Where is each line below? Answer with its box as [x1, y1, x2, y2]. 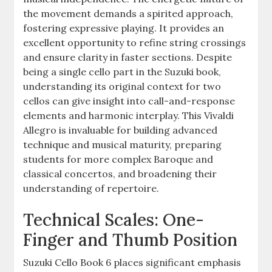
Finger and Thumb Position [23, 228, 238, 251]
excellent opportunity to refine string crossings [23, 36, 246, 49]
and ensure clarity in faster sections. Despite [23, 50, 233, 63]
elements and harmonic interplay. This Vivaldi [23, 109, 234, 121]
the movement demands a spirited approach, [23, 7, 234, 19]
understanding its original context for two [23, 80, 222, 92]
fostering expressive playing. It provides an [23, 21, 225, 34]
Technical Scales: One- [23, 208, 205, 231]
